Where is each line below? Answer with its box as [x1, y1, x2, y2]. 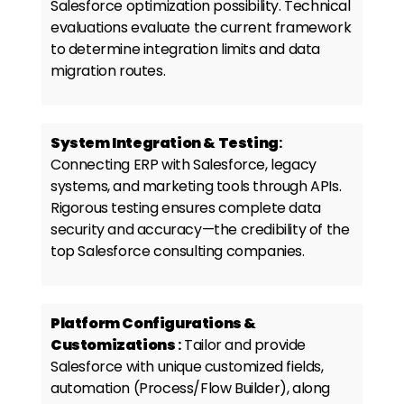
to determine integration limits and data [50, 39, 321, 60]
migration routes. [50, 60, 166, 82]
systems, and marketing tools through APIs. [50, 176, 342, 197]
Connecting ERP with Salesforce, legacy [50, 154, 317, 176]
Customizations [50, 335, 178, 356]
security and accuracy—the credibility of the [50, 219, 350, 241]
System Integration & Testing [50, 133, 279, 154]
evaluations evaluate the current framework [50, 17, 352, 39]
